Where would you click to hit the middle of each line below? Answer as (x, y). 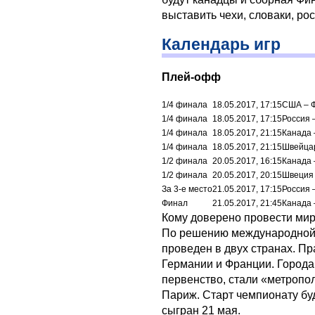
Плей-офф (191, 77)
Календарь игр (221, 44)
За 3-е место (187, 189)
